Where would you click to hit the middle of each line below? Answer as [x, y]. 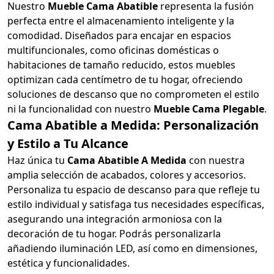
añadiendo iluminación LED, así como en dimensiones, [132, 248]
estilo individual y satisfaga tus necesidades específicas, [136, 204]
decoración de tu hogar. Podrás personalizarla [114, 233]
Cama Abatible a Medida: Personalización [133, 125]
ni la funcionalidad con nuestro [80, 109]
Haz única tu [37, 160]
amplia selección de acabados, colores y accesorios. [127, 175]
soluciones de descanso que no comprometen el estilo [133, 94]
